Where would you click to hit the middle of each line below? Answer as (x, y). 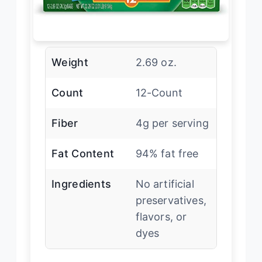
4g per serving (172, 123)
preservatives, (171, 200)
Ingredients (82, 184)
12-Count (159, 92)
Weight (70, 62)
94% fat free (167, 153)
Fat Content (83, 153)
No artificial (165, 184)
